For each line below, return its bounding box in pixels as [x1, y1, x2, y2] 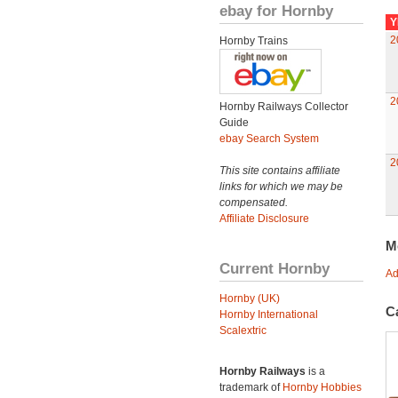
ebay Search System [219, 132, 319, 145]
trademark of [219, 381, 283, 394]
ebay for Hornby [219, 2, 333, 20]
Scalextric [219, 324, 267, 337]
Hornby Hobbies [283, 381, 362, 394]
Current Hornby [219, 259, 330, 277]
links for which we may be [219, 180, 343, 193]
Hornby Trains [219, 35, 288, 47]
